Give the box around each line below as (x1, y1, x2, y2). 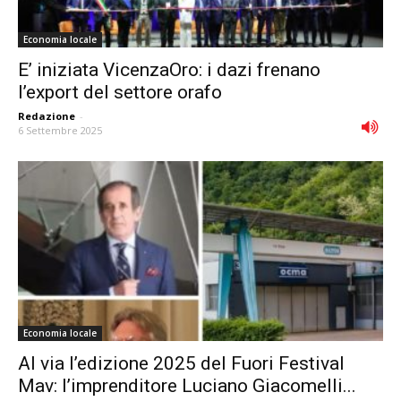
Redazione (18, 108, 75, 123)
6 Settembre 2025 (18, 123, 102, 137)
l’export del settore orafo (18, 81, 222, 103)
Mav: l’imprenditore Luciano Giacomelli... (18, 375, 356, 397)
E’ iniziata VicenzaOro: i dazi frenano (18, 58, 320, 81)
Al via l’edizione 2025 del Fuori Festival (18, 353, 345, 375)
